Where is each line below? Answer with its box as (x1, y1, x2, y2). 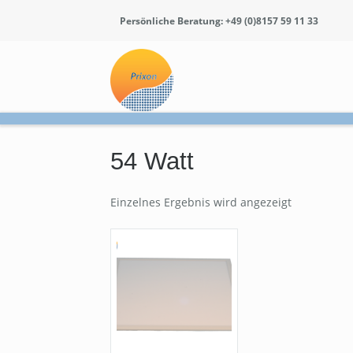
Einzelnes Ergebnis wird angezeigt (110, 194, 292, 210)
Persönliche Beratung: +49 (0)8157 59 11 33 (120, 13, 318, 28)
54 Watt (110, 147, 195, 176)
